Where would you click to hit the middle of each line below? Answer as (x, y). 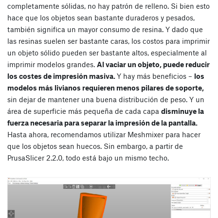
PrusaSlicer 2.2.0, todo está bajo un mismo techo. (88, 157)
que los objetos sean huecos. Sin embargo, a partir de (95, 146)
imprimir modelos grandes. (52, 64)
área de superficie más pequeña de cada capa (84, 111)
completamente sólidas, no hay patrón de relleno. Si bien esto (109, 6)
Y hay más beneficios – (155, 76)
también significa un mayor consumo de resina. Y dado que (105, 29)
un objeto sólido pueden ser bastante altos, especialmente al (107, 52)
